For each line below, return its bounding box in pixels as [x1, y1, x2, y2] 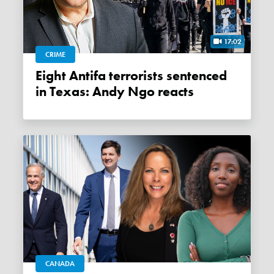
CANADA [45, 258, 75, 268]
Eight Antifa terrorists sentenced [35, 67, 43, 84]
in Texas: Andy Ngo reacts [35, 83, 194, 100]
